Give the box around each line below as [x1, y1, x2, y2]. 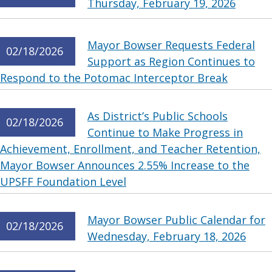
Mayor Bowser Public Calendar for [87, 212, 265, 227]
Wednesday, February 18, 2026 [87, 229, 246, 243]
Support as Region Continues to [87, 54, 255, 69]
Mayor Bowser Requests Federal [87, 38, 255, 52]
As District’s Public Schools [87, 109, 228, 123]
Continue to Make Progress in [87, 125, 243, 140]
